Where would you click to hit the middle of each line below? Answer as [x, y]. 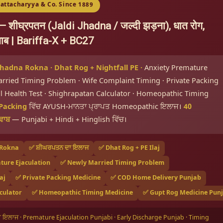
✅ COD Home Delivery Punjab [156, 178]
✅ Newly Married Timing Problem [112, 163]
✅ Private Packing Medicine [58, 178]
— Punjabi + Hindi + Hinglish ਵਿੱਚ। [68, 120]
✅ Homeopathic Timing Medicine [82, 193]
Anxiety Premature [175, 68]
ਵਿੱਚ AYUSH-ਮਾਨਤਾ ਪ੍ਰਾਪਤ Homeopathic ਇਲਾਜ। [105, 107]
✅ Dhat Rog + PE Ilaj [129, 148]
